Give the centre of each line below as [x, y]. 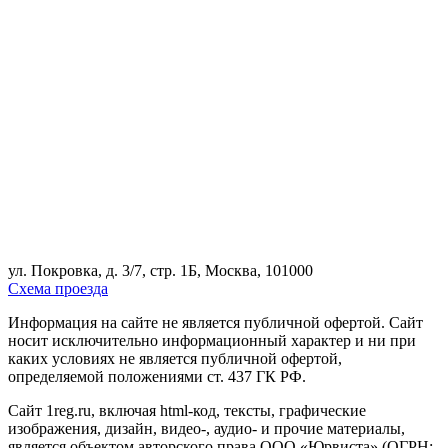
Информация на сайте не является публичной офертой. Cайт [215, 322]
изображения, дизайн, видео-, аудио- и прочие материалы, [206, 428]
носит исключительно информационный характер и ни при [212, 340]
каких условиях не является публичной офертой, [175, 358]
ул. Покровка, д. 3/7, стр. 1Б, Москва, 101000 [160, 270]
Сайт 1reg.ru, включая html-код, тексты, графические [187, 410]
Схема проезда [58, 288]
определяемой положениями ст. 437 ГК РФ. [157, 376]
